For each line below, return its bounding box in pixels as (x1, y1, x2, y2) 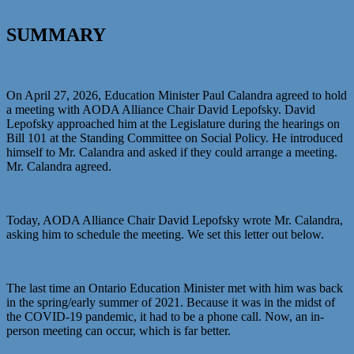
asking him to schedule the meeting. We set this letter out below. (6, 228, 324, 242)
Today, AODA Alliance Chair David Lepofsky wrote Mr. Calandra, (6, 213, 343, 228)
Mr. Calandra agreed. (6, 160, 111, 174)
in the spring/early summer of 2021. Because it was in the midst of (6, 296, 335, 310)
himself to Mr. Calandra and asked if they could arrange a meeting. (6, 145, 337, 160)
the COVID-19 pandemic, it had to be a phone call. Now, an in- (6, 310, 324, 324)
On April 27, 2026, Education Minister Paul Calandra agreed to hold (6, 88, 347, 103)
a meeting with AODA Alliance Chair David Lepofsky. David (6, 103, 315, 117)
